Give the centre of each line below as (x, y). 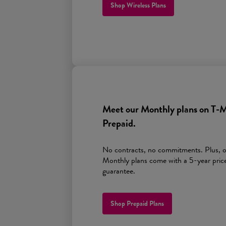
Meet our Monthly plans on (157, 109)
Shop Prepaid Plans (137, 203)
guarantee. (119, 171)
